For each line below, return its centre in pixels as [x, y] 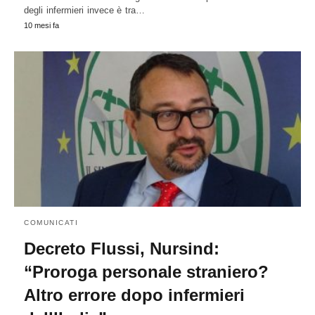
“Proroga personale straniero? [146, 272]
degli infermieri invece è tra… [85, 10]
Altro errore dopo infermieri [134, 295]
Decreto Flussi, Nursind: [122, 249]
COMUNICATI [51, 223]
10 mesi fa [41, 25]
